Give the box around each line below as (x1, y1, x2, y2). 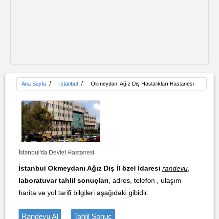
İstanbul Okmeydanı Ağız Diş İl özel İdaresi (18, 164, 160, 172)
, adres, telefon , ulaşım (108, 176, 181, 184)
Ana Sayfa (21, 81, 46, 87)
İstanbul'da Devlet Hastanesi (18, 149, 94, 156)
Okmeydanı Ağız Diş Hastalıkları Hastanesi (90, 81, 194, 87)
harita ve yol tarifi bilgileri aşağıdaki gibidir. (18, 189, 149, 197)
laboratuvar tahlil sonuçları (18, 176, 109, 184)
